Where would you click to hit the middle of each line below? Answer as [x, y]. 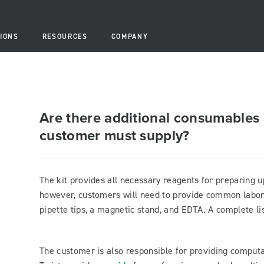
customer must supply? [115, 135]
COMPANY [130, 37]
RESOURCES [65, 37]
